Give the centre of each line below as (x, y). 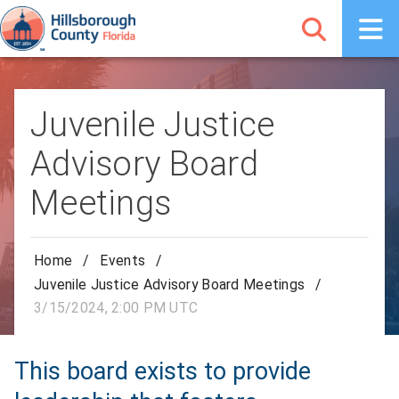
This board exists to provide (163, 372)
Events (123, 261)
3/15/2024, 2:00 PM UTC (116, 308)
